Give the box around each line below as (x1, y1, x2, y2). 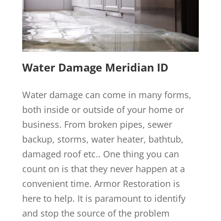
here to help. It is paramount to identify (22, 192, 185, 205)
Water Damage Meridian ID (22, 60, 168, 75)
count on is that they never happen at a (22, 163, 185, 175)
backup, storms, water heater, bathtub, (22, 133, 184, 146)
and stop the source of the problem (22, 207, 170, 220)
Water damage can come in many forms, (22, 89, 191, 101)
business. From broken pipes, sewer (22, 118, 172, 131)
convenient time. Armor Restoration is (22, 178, 180, 190)
